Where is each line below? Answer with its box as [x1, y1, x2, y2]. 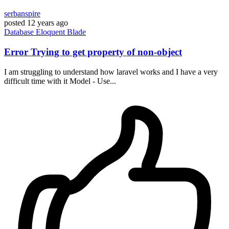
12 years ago [27, 18, 68, 28]
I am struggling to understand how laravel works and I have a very [4, 67, 218, 76]
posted [4, 18, 25, 28]
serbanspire [4, 9, 40, 18]
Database [4, 28, 36, 37]
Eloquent [36, 28, 67, 37]
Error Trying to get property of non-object [4, 46, 182, 57]
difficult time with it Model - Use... [4, 76, 116, 85]
